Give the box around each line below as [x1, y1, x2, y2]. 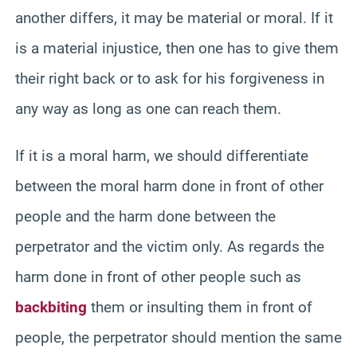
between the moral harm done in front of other [15, 176, 324, 195]
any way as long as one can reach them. [15, 99, 281, 118]
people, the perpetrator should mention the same [15, 328, 342, 347]
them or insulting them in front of [87, 297, 312, 316]
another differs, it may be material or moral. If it [15, 8, 333, 27]
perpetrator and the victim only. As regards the [15, 237, 324, 256]
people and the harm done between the [15, 206, 276, 226]
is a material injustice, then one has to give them [15, 38, 339, 57]
